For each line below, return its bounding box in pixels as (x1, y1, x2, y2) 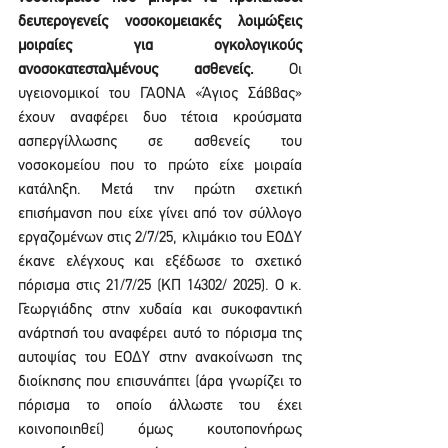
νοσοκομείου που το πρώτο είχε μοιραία (18, 158, 302, 174)
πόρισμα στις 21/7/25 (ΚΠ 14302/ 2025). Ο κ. (18, 278, 302, 294)
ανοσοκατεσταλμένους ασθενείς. (18, 62, 254, 78)
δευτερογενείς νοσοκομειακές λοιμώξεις (18, 14, 302, 30)
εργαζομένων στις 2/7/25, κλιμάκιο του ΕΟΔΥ (18, 230, 302, 246)
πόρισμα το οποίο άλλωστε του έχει (18, 398, 302, 414)
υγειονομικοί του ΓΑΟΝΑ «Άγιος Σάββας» (18, 86, 302, 102)
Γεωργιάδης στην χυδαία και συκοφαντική (18, 302, 302, 318)
